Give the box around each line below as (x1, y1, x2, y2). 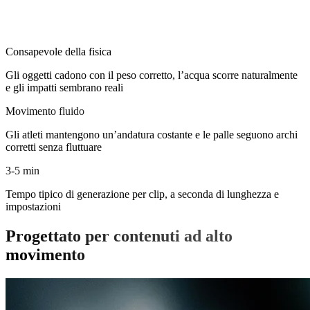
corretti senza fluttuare (6, 140, 102, 153)
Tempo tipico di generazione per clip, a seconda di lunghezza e (6, 188, 279, 200)
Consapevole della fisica (6, 45, 111, 57)
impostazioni (6, 200, 61, 212)
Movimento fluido (6, 104, 84, 117)
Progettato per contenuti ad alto (6, 226, 232, 245)
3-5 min (6, 164, 39, 176)
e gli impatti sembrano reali (6, 81, 123, 93)
